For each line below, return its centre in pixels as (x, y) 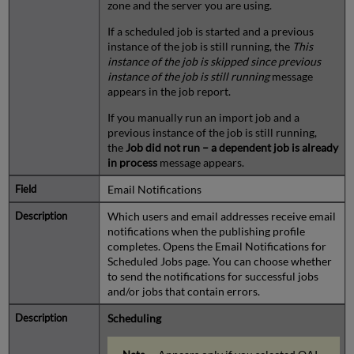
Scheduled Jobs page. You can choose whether (219, 261)
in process (132, 162)
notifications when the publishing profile (206, 231)
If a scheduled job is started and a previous (210, 31)
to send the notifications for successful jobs (213, 276)
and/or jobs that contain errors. (183, 291)
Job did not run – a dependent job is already (232, 147)
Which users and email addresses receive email (221, 216)
